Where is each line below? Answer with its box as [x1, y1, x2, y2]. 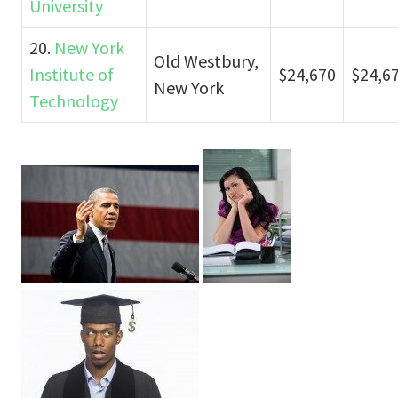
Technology [29, 89, 118, 112]
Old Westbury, [154, 49, 259, 72]
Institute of [29, 62, 114, 85]
